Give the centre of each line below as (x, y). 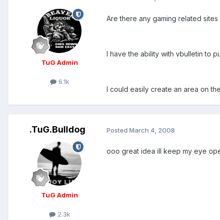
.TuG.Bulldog (57, 130)
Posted (118, 130)
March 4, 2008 (152, 130)
